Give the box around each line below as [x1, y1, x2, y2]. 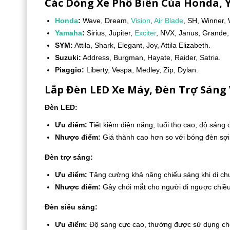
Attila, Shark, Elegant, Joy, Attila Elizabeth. [73, 41, 210, 49]
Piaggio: [55, 66, 84, 74]
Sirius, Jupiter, [85, 29, 135, 37]
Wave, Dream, [81, 16, 131, 25]
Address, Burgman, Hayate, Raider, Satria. [81, 53, 221, 62]
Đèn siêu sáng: [45, 203, 98, 211]
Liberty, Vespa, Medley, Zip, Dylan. [84, 66, 198, 74]
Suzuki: [55, 53, 81, 62]
